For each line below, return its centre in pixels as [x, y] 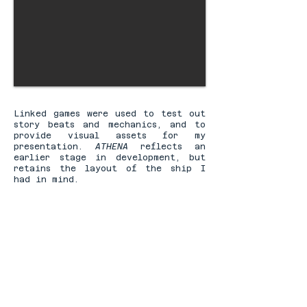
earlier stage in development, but [110, 158]
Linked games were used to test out [110, 114]
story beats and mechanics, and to [110, 125]
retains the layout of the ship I [110, 169]
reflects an [173, 147]
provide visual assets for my [110, 136]
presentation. [54, 147]
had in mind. [49, 180]
